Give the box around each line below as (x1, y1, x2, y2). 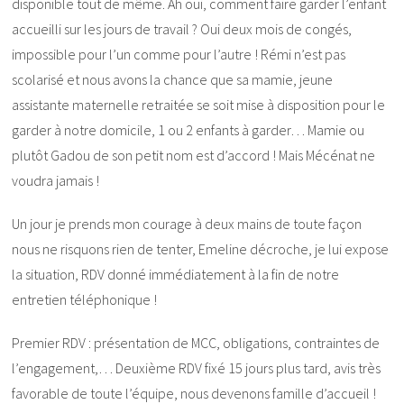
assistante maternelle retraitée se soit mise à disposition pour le (12, 95, 386, 114)
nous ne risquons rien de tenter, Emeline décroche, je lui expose (12, 239, 390, 258)
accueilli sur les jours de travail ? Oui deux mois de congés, (12, 19, 353, 38)
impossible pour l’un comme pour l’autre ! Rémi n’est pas (12, 44, 346, 63)
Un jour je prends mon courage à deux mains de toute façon (12, 214, 363, 233)
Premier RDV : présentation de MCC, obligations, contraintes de (12, 333, 381, 352)
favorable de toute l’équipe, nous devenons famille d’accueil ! (12, 383, 377, 402)
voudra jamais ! (12, 170, 100, 189)
